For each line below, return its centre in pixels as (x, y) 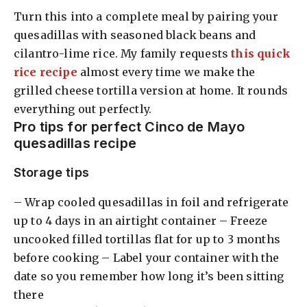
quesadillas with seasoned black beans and (135, 35)
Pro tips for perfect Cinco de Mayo (130, 126)
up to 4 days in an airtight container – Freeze (141, 220)
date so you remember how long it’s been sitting (149, 276)
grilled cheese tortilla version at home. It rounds (151, 90)
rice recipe (46, 72)
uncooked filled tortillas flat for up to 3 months (147, 239)
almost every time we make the (166, 72)
